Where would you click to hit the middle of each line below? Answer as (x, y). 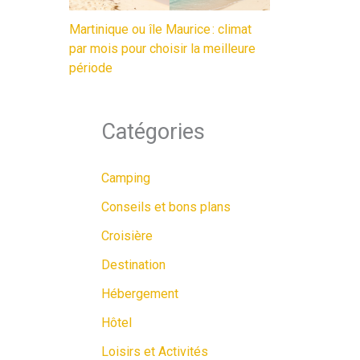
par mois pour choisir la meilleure (162, 48)
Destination (133, 264)
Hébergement (140, 293)
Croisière (127, 235)
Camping (126, 178)
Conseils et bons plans (166, 207)
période (91, 67)
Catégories (153, 131)
